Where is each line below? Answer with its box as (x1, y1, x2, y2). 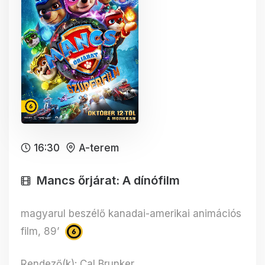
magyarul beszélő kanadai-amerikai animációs (21, 207, 241, 219)
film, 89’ (21, 225, 62, 237)
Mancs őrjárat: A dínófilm (37, 173, 180, 188)
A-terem (79, 141, 119, 154)
